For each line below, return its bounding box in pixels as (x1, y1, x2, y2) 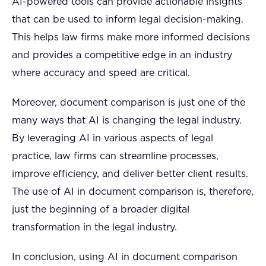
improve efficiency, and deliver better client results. (12, 169, 248, 179)
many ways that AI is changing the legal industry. (12, 116, 242, 125)
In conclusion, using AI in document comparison (12, 252, 237, 262)
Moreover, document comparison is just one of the (12, 98, 245, 107)
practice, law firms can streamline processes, (12, 151, 218, 161)
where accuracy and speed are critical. (12, 68, 190, 78)
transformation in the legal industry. (12, 223, 177, 232)
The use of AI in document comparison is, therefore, (12, 187, 254, 197)
